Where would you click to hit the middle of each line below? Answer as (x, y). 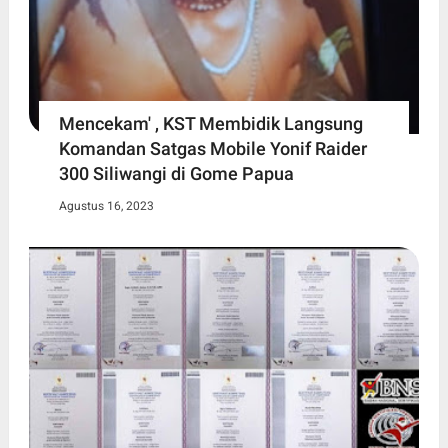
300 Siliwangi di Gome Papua (176, 174)
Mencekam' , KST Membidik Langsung (210, 124)
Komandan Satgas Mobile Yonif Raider (212, 149)
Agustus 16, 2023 (106, 206)
